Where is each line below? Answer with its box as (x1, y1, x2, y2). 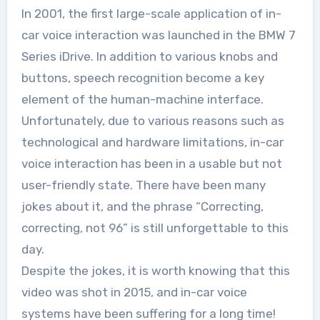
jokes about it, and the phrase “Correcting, (21, 199, 264, 214)
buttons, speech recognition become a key (21, 70, 264, 85)
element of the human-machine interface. (21, 91, 264, 106)
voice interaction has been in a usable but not (21, 156, 282, 171)
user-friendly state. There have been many (21, 177, 266, 192)
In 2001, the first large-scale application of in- (21, 6, 281, 21)
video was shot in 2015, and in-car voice (21, 284, 247, 299)
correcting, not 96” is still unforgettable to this (21, 220, 289, 235)
